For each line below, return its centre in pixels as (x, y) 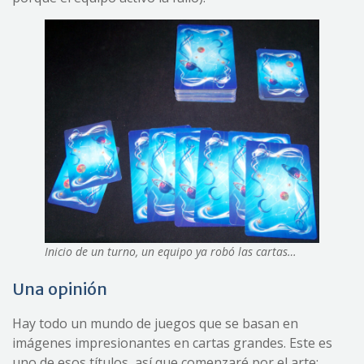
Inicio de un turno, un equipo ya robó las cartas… (171, 251)
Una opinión (60, 288)
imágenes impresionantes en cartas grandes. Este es (172, 342)
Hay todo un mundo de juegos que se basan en (155, 323)
